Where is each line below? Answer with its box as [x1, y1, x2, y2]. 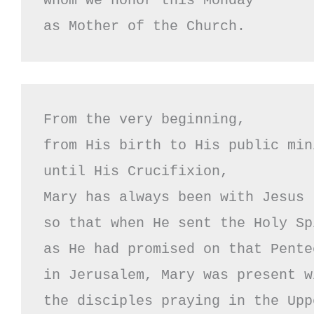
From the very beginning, [43, 111, 245, 128]
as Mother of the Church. [43, 18, 245, 34]
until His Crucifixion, [43, 163, 228, 179]
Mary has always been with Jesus [43, 189, 304, 205]
